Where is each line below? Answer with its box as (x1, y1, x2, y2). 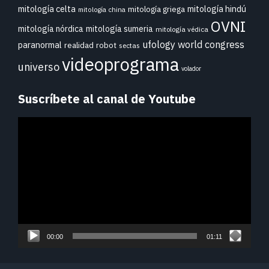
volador (181, 64, 201, 73)
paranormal (18, 38, 62, 50)
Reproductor (17, 117, 72, 130)
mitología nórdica (18, 23, 83, 34)
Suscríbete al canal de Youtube (18, 90, 196, 107)
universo (18, 59, 59, 74)
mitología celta (18, 2, 76, 14)
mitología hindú (187, 2, 246, 14)
